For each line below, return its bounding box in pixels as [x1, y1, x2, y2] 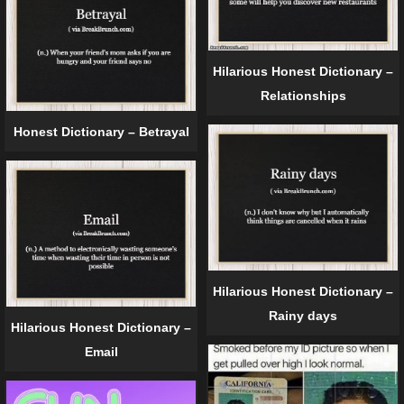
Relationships [260, 88, 346, 104]
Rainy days [269, 308, 337, 324]
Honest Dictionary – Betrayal [13, 124, 189, 140]
